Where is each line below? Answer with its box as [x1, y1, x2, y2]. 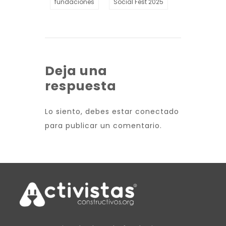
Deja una [45, 62, 107, 80]
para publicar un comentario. [45, 120, 162, 131]
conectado [135, 106, 179, 117]
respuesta [45, 77, 117, 95]
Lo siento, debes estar [45, 106, 135, 117]
